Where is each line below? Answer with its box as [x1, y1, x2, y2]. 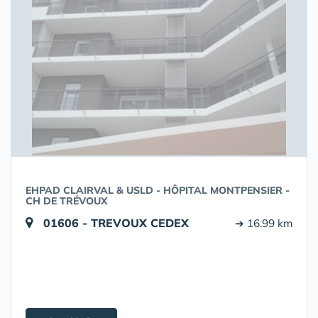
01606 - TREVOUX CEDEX [43, 216, 189, 230]
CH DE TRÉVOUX [26, 194, 108, 207]
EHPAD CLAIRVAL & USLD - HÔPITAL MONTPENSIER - [26, 184, 290, 197]
